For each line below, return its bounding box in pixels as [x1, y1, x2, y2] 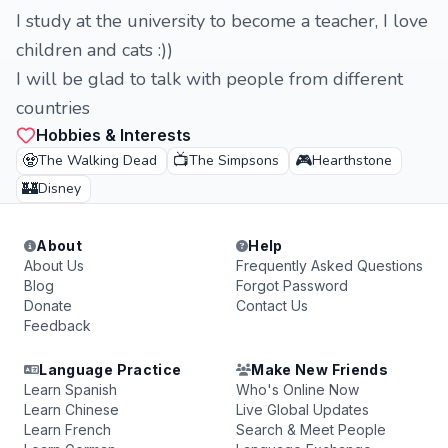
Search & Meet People [236, 421, 386, 438]
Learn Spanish [24, 381, 117, 398]
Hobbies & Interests [36, 125, 191, 145]
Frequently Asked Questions [236, 257, 423, 274]
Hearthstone [312, 151, 392, 170]
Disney [38, 179, 81, 198]
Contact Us [236, 297, 308, 314]
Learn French [24, 421, 111, 438]
